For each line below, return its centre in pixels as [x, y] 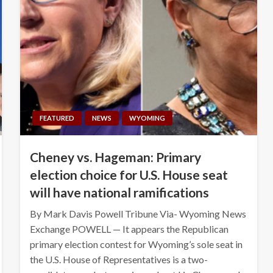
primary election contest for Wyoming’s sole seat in [136, 244]
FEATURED [57, 118]
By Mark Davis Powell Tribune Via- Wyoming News [138, 213]
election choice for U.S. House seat [129, 174]
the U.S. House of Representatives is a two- [119, 259]
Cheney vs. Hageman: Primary [115, 157]
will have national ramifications [119, 192]
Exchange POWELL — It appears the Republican [129, 229]
